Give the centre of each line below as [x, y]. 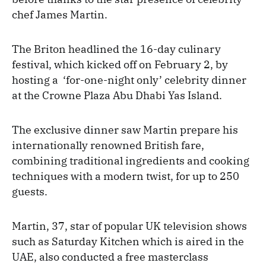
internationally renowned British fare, [108, 145]
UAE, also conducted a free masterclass [110, 257]
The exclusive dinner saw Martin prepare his [125, 130]
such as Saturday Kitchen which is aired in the [128, 242]
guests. [30, 192]
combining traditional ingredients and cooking [131, 161]
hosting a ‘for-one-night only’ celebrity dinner [129, 80]
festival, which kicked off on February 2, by [120, 65]
